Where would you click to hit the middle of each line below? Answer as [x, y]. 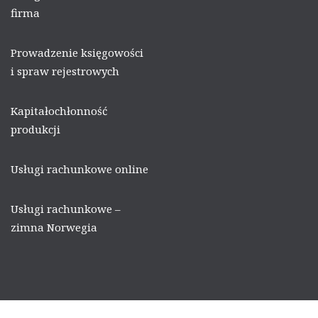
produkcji [35, 129]
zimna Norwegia [54, 227]
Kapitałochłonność [59, 110]
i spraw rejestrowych [65, 71]
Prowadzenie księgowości [77, 52]
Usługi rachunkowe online [79, 169]
